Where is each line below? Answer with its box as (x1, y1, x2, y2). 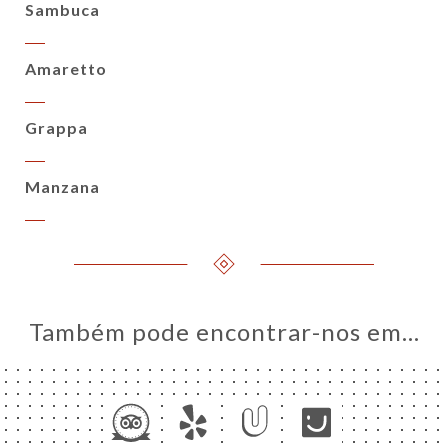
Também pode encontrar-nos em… (28, 316, 420, 346)
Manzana (25, 176, 100, 196)
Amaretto (25, 58, 107, 78)
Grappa (25, 117, 88, 137)
